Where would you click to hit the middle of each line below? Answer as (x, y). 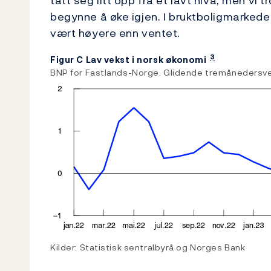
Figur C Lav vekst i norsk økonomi (129, 60)
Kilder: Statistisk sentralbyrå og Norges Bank (148, 247)
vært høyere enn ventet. (115, 33)
